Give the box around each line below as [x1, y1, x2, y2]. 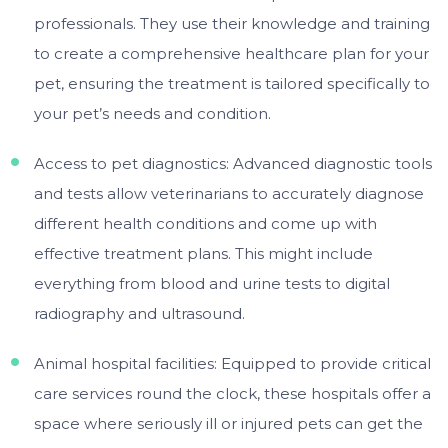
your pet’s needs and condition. [33, 103, 271, 123]
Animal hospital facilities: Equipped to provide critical [33, 353, 431, 373]
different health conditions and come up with [33, 213, 377, 233]
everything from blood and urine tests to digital [33, 273, 390, 293]
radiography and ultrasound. [33, 303, 245, 323]
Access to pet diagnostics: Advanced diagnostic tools [33, 153, 432, 173]
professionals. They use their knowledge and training [33, 13, 430, 33]
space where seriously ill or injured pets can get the [33, 413, 423, 433]
